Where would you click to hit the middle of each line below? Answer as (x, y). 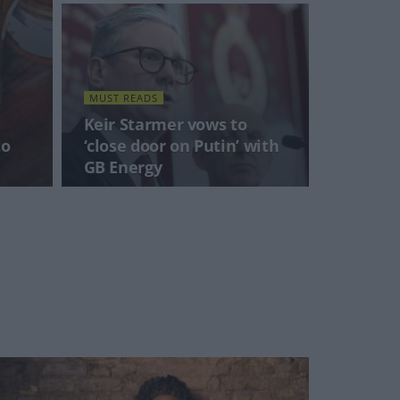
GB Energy (123, 167)
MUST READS (123, 98)
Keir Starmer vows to (165, 124)
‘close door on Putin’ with (181, 146)
